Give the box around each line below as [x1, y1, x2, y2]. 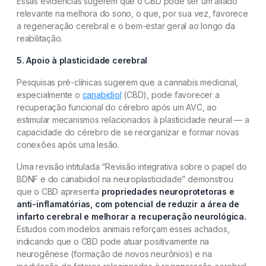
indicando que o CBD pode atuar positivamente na [17, 236, 210, 246]
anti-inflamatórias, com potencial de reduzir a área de [17, 199, 239, 209]
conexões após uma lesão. [17, 140, 119, 150]
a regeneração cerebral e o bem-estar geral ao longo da [17, 21, 235, 31]
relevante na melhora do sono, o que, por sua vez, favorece [17, 8, 248, 18]
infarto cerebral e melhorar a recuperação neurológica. [17, 211, 246, 221]
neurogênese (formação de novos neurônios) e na [17, 249, 212, 259]
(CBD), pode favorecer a [121, 90, 220, 100]
